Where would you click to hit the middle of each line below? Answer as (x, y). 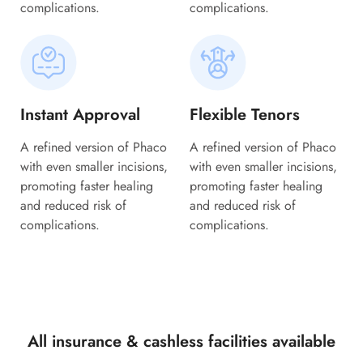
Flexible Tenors (245, 115)
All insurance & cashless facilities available (181, 342)
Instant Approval (80, 115)
